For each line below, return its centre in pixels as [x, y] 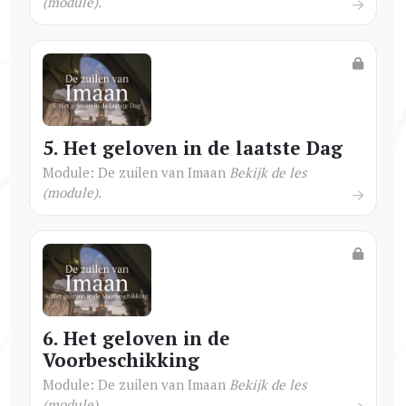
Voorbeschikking [121, 360]
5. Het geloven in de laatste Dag [193, 148]
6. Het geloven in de [136, 338]
